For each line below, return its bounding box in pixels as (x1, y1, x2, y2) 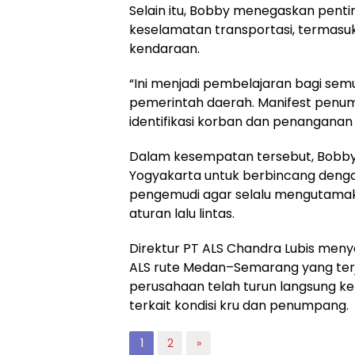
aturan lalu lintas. (129, 204, 235, 223)
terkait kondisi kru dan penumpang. (129, 296, 349, 315)
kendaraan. (129, 39, 200, 58)
